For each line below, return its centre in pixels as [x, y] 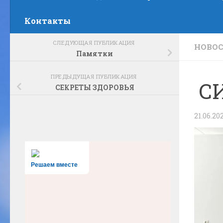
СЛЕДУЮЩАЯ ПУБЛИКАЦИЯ [95, 42]
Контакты [48, 21]
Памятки [95, 54]
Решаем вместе [54, 165]
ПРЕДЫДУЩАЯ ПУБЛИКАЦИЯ [95, 76]
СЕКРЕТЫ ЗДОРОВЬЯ [95, 88]
